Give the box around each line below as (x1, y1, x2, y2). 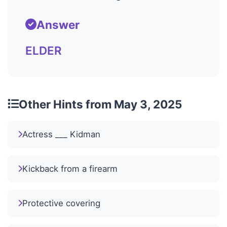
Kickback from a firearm (22, 163, 118, 174)
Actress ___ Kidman (22, 129, 100, 139)
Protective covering (22, 198, 100, 208)
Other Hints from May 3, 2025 (19, 97, 182, 111)
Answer (36, 17, 80, 31)
